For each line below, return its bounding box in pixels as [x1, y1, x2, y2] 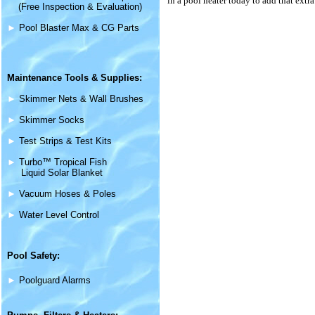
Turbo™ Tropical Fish [19, 156, 107, 167]
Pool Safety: [7, 250, 60, 261]
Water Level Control [19, 209, 99, 220]
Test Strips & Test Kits [19, 135, 112, 146]
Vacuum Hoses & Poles [19, 188, 116, 199]
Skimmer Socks [19, 114, 84, 125]
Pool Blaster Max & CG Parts [19, 22, 139, 33]
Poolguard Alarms [19, 274, 91, 285]
